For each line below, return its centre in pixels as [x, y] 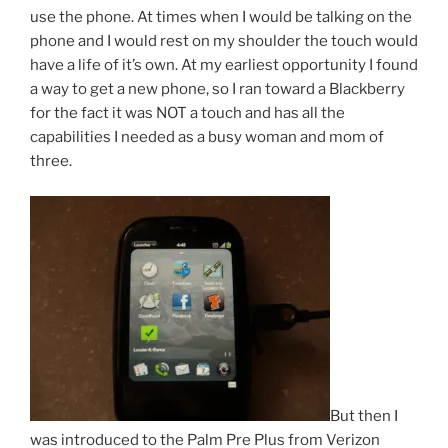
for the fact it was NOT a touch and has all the [187, 113]
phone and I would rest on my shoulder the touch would [224, 41]
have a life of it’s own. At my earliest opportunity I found [224, 65]
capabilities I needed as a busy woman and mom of [207, 137]
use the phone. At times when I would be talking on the [221, 17]
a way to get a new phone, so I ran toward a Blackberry [217, 89]
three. [51, 161]
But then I [364, 415]
